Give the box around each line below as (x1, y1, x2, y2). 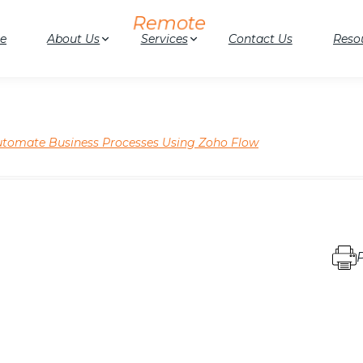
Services (140, 31, 188, 46)
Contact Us (228, 31, 293, 46)
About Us (47, 31, 100, 46)
